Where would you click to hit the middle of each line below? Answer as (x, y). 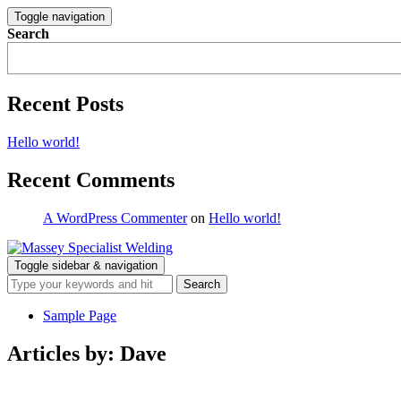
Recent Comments (91, 179)
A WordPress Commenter (115, 218)
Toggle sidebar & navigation (86, 265)
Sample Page (80, 315)
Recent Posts (65, 103)
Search (28, 34)
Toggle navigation (60, 17)
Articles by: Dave (87, 353)
